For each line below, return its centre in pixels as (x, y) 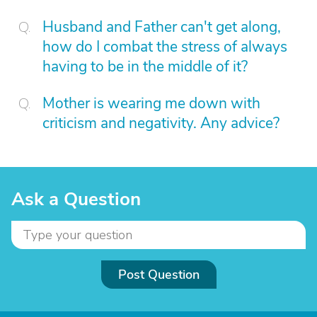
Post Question (158, 275)
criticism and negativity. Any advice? (161, 123)
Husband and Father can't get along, (162, 27)
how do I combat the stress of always (165, 47)
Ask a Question (76, 199)
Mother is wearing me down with (151, 103)
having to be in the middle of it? (145, 67)
